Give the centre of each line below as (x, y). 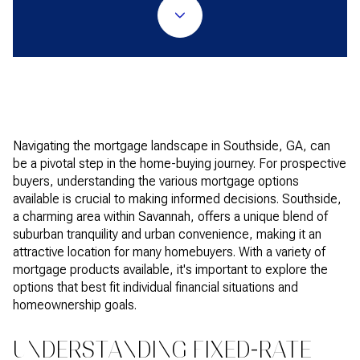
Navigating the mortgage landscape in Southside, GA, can (172, 146)
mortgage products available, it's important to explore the (170, 270)
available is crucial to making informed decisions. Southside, (177, 199)
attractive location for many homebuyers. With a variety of (169, 252)
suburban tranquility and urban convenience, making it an (167, 234)
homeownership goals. (75, 305)
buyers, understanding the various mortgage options (156, 181)
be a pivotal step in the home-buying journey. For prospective (180, 164)
